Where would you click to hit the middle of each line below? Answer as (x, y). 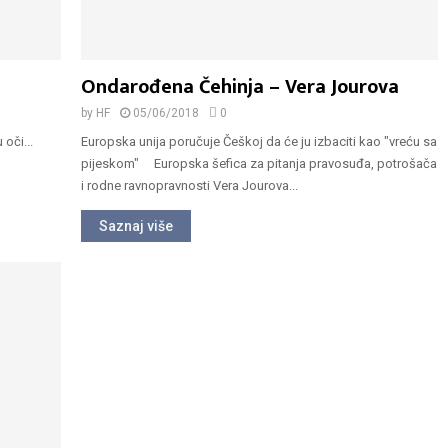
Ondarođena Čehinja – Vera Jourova (240, 87)
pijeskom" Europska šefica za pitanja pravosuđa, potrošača (259, 164)
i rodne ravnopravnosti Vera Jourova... (189, 186)
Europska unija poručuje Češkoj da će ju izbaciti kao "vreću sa (259, 142)
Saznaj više (136, 226)
